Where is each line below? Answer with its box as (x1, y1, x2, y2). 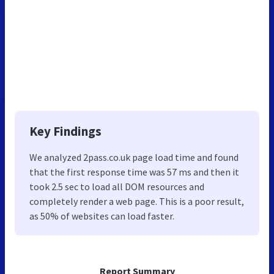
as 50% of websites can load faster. (29, 209, 174, 222)
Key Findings (29, 122, 102, 139)
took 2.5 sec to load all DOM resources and (29, 180, 204, 193)
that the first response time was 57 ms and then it (29, 165, 239, 178)
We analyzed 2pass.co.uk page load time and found (29, 150, 239, 163)
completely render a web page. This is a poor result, (29, 194, 244, 207)
